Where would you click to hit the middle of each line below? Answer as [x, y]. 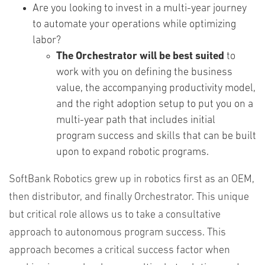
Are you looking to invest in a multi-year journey [140, 9]
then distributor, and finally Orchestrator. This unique [129, 197]
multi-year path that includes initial [136, 120]
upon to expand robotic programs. [132, 152]
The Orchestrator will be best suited [141, 56]
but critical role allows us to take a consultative [115, 215]
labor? [47, 41]
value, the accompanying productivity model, [156, 88]
